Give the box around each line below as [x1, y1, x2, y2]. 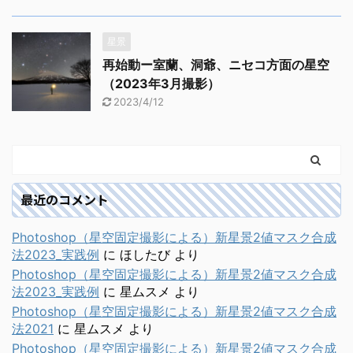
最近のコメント [20, 190, 109, 210]
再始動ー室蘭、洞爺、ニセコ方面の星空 [102, 57, 329, 73]
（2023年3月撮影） [102, 76, 220, 92]
